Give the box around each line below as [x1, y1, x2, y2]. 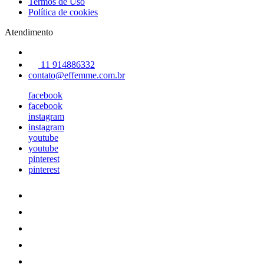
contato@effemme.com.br [28, 70, 125, 80]
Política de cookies [28, 6, 98, 17]
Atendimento [5, 27, 53, 37]
